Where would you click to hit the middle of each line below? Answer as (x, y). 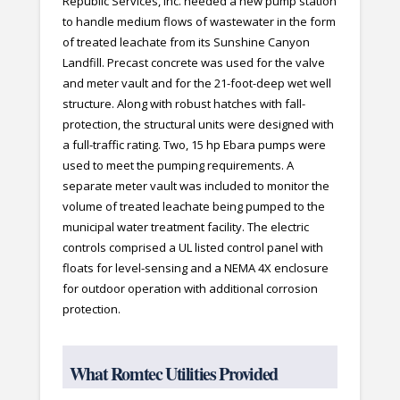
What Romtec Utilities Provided (173, 374)
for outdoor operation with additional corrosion (190, 289)
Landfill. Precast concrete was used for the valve (193, 63)
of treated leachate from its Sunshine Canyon (186, 42)
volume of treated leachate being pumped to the (193, 207)
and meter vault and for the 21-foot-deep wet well (196, 83)
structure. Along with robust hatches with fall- (183, 104)
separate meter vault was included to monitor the (196, 186)
